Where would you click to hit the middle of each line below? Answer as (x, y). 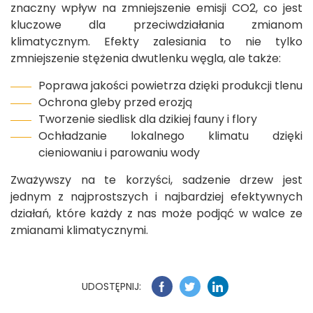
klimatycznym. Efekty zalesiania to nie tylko (156, 42)
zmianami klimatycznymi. (79, 231)
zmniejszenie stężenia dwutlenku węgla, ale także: (146, 59)
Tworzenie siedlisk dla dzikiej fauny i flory (148, 119)
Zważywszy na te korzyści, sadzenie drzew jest (156, 180)
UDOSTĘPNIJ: (111, 286)
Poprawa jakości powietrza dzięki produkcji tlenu (170, 86)
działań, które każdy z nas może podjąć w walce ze (156, 214)
